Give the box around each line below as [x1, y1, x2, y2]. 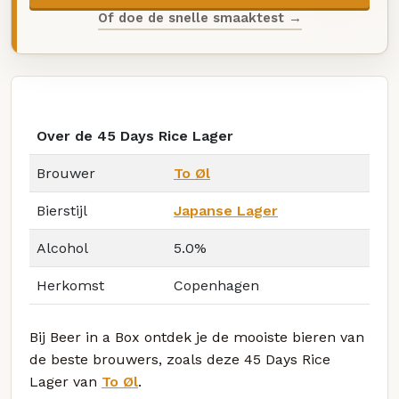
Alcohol [37, 240, 88, 257]
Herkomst [37, 277, 104, 295]
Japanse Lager [174, 202, 278, 220]
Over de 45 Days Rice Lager [37, 127, 233, 145]
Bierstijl [37, 202, 87, 220]
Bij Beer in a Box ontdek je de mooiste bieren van [29, 329, 364, 346]
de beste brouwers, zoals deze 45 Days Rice [29, 351, 330, 369]
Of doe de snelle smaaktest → [97, 9, 302, 26]
